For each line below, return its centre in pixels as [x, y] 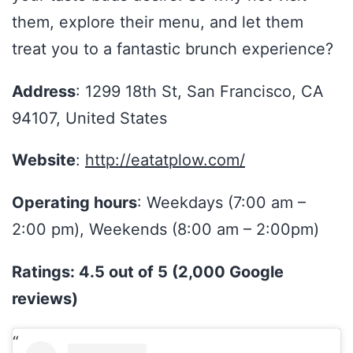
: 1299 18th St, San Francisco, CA [200, 91]
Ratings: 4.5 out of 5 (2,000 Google [148, 271]
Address [44, 91]
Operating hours [74, 203]
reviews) [45, 298]
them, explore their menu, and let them [158, 22]
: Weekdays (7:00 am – [221, 203]
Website [44, 160]
